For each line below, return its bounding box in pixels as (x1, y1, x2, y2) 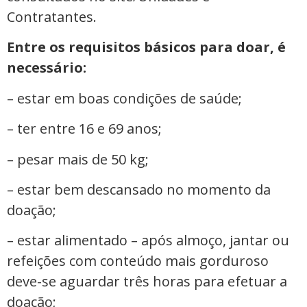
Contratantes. (7, 8, 97, 27)
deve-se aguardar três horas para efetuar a (7, 272, 287, 291)
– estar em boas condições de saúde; (7, 88, 242, 108)
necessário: (7, 58, 86, 77)
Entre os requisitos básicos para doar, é (7, 38, 286, 57)
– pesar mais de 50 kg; (7, 149, 149, 169)
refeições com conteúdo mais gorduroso (7, 251, 269, 271)
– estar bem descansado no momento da (7, 180, 271, 199)
